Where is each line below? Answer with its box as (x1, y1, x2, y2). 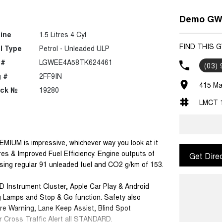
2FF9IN (39, 71, 62, 81)
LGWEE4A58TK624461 (39, 57, 112, 67)
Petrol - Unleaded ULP (39, 43, 110, 54)
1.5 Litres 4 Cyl (39, 29, 86, 40)
